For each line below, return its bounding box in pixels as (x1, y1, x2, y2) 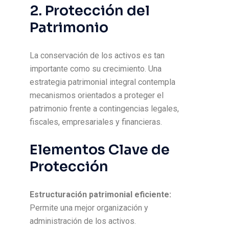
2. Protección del (30, 2, 150, 19)
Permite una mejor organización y (30, 203, 149, 213)
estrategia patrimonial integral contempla (30, 77, 176, 87)
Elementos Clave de (30, 141, 170, 158)
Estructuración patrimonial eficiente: (30, 190, 172, 199)
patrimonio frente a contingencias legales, (30, 104, 179, 113)
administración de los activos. (30, 216, 136, 226)
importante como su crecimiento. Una (30, 64, 162, 74)
